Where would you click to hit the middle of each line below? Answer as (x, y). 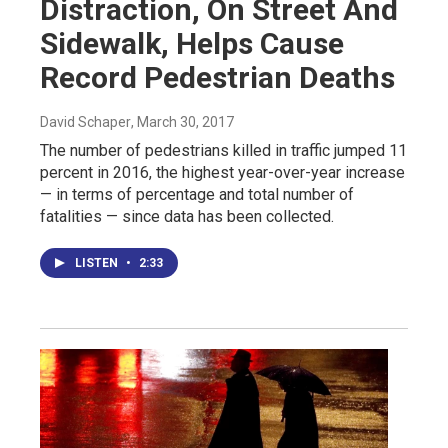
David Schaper (85, 121)
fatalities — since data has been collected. (187, 216)
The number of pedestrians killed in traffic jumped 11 (223, 150)
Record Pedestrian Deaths (217, 77)
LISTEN (98, 262)
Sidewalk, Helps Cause (192, 43)
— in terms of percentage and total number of (197, 194)
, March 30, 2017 (182, 121)
